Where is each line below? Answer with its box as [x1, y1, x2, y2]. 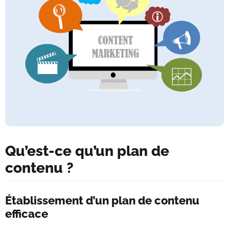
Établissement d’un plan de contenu [5, 193, 199, 207]
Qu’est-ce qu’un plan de [5, 142, 169, 159]
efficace [5, 207, 48, 220]
